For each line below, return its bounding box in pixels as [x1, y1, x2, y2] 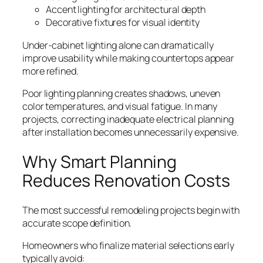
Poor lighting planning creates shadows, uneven [22, 86, 221, 100]
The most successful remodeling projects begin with [22, 204, 240, 217]
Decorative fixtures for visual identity [46, 16, 200, 29]
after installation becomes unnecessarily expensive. [22, 125, 239, 139]
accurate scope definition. [22, 217, 132, 230]
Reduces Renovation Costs [22, 168, 230, 192]
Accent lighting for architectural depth [46, 3, 206, 16]
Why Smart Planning [22, 150, 177, 173]
